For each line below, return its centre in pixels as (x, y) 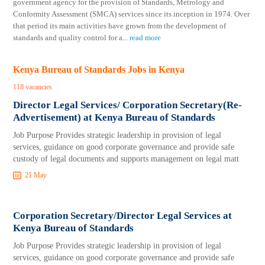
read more (146, 38)
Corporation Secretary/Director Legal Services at (123, 216)
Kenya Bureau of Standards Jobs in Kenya (99, 70)
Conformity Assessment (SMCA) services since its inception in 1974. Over (132, 14)
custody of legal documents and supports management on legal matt (126, 159)
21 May (36, 175)
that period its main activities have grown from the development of (120, 26)
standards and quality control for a (68, 38)
